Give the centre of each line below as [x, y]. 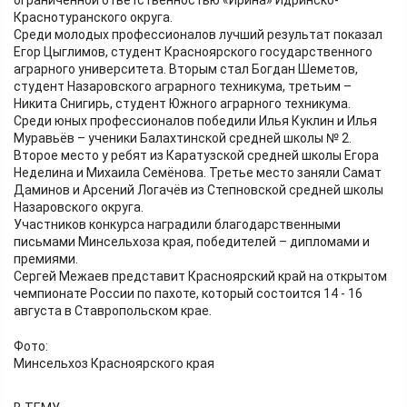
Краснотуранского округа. [93, 17]
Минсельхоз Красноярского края [114, 363]
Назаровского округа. [79, 207]
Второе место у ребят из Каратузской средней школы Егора [196, 155]
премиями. [46, 259]
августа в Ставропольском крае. [113, 311]
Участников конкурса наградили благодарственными [177, 224]
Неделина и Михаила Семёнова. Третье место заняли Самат [198, 173]
